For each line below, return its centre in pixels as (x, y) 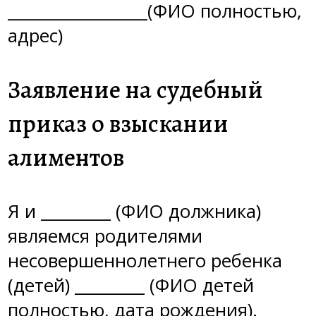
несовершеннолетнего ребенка (145, 261)
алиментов (66, 158)
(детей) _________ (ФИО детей (131, 286)
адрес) (35, 36)
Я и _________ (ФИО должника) (134, 212)
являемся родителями (105, 236)
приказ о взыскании (118, 124)
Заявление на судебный (135, 90)
